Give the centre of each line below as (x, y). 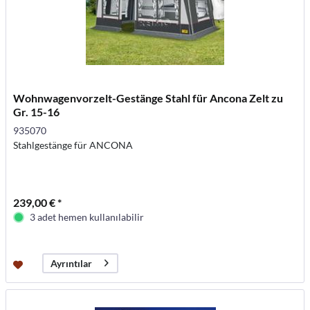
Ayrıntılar (72, 263)
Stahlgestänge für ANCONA (73, 145)
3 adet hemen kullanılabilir (87, 217)
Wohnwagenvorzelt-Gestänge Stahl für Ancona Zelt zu (148, 98)
